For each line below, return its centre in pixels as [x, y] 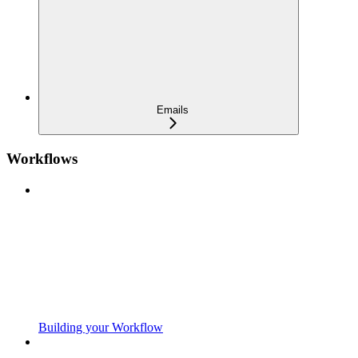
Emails [173, 110]
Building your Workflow [101, 327]
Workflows [42, 159]
